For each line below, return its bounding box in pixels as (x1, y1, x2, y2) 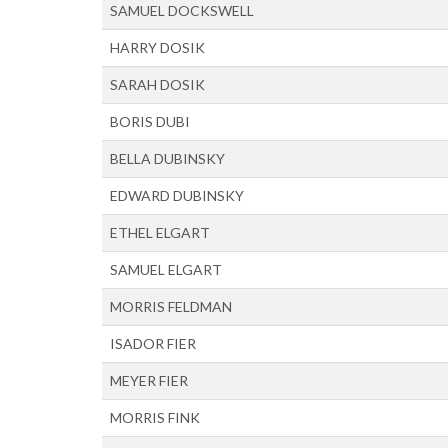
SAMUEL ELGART (110, 260, 222, 278)
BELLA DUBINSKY (110, 149, 225, 167)
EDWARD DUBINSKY (110, 186, 244, 204)
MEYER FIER (110, 371, 188, 389)
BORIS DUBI (110, 112, 190, 130)
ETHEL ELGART (110, 223, 210, 241)
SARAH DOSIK (110, 75, 205, 93)
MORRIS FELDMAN (110, 297, 232, 315)
